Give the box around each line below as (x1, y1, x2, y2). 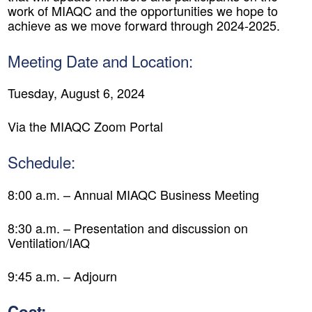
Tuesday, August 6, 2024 (8, 84, 145, 102)
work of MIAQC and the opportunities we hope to (8, 1, 278, 19)
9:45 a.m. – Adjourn (8, 266, 117, 285)
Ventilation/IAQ (8, 233, 90, 251)
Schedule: (8, 150, 75, 173)
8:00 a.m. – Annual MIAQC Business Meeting (8, 185, 259, 203)
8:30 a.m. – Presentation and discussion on (8, 218, 248, 237)
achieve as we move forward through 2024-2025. (8, 16, 280, 34)
